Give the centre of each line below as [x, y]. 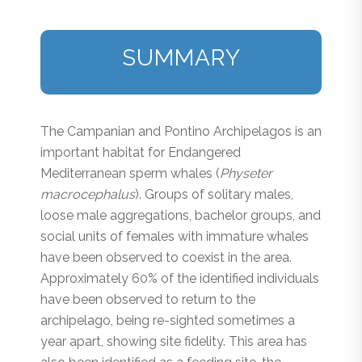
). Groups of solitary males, [214, 195]
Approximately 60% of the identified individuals [180, 279]
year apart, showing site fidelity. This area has [174, 342]
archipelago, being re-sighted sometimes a [168, 321]
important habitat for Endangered [141, 153]
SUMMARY [181, 57]
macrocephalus [88, 195]
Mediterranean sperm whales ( [130, 174]
